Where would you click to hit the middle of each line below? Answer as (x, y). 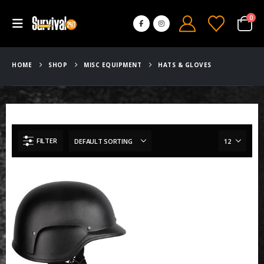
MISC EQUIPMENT (113, 65)
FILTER (47, 141)
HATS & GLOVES (185, 65)
